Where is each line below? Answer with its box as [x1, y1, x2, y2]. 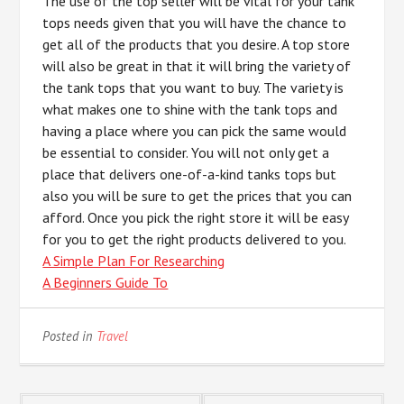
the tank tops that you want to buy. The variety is [42, 78, 344, 96]
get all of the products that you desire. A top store [42, 35, 351, 53]
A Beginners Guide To [42, 273, 169, 291]
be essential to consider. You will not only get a [42, 143, 330, 161]
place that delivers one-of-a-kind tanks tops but [42, 165, 337, 183]
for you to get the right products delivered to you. [42, 230, 347, 248]
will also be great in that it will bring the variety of [42, 57, 352, 75]
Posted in [42, 327, 97, 344]
